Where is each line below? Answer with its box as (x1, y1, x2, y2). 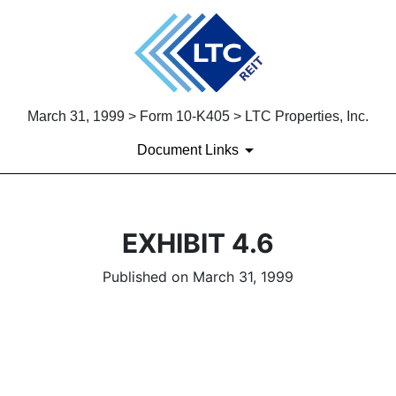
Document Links (136, 142, 239, 158)
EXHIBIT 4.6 (122, 227, 274, 260)
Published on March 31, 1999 (103, 268, 293, 286)
